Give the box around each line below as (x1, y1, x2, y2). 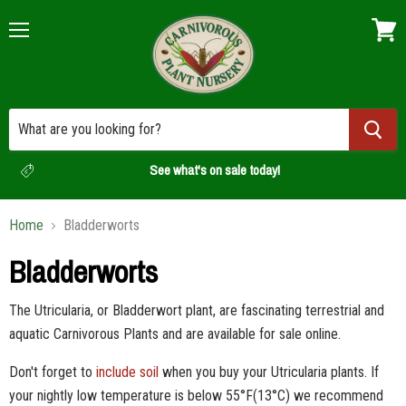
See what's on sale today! (150, 160, 280, 179)
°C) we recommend (272, 387, 383, 404)
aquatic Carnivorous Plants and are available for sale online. (9, 325, 341, 343)
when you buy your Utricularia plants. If (159, 363, 379, 381)
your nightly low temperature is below (9, 387, 226, 404)
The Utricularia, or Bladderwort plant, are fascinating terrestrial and (9, 302, 384, 319)
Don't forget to (9, 363, 96, 381)
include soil (96, 363, 159, 381)
